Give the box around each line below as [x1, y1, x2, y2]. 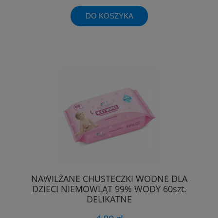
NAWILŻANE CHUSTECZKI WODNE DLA [31, 173, 187, 185]
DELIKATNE [86, 193, 132, 205]
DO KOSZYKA [85, 11, 133, 20]
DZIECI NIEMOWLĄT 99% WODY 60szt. [32, 183, 186, 195]
